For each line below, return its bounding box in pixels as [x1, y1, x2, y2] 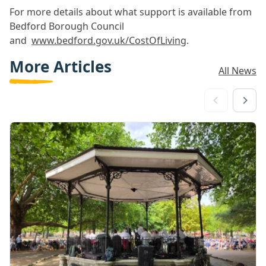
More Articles [9, 56, 112, 77]
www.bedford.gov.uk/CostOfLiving [31, 34, 186, 47]
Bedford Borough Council [9, 20, 124, 33]
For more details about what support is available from [9, 5, 252, 18]
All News [218, 64, 256, 77]
